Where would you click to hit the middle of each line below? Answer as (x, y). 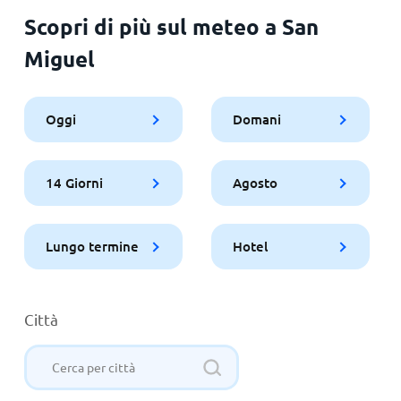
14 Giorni (74, 182)
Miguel (59, 58)
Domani (256, 119)
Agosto (255, 182)
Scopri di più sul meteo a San (171, 26)
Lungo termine (92, 246)
